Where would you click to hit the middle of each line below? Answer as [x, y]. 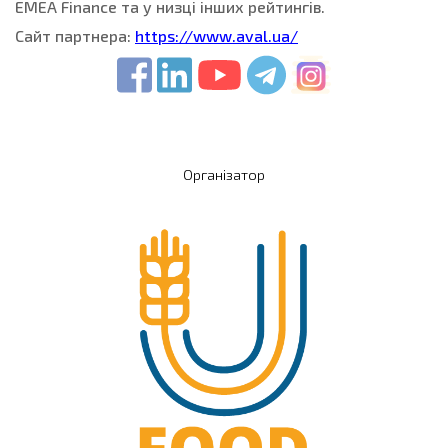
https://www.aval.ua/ [216, 35]
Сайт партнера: [75, 35]
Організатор [223, 174]
